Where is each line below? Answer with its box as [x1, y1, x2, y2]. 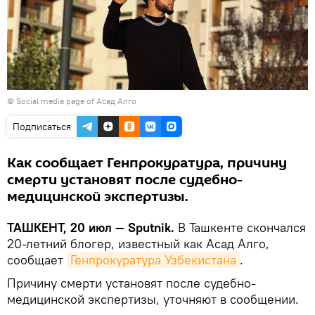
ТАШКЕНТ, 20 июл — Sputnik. [7, 219, 178, 236]
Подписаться [13, 120, 71, 133]
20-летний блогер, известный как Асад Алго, [7, 235, 269, 252]
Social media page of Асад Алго [16, 95, 136, 106]
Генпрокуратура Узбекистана [70, 251, 236, 268]
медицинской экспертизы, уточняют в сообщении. [7, 290, 299, 307]
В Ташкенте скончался [178, 219, 306, 236]
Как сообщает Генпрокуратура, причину [7, 153, 287, 173]
